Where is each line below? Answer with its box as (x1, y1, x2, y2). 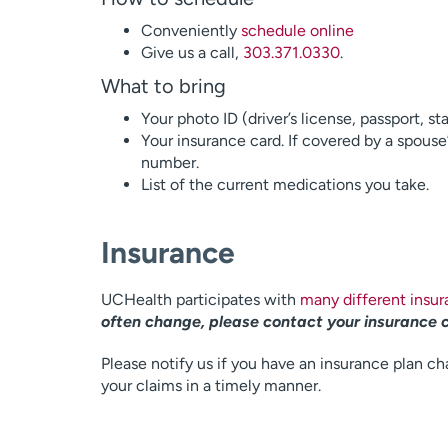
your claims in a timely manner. (100, 376, 321, 395)
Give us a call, (140, 43, 243, 62)
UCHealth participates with (100, 290, 300, 309)
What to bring (100, 74, 226, 98)
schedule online (240, 21, 354, 40)
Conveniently (140, 21, 241, 40)
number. (140, 153, 199, 172)
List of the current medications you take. (140, 175, 429, 194)
